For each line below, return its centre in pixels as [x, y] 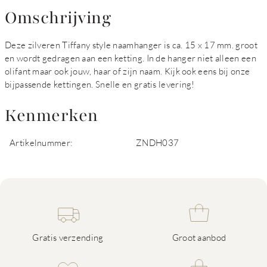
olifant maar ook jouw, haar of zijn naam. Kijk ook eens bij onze [128, 71]
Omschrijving [58, 18]
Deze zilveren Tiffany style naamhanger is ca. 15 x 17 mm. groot [131, 45]
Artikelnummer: [41, 142]
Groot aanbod [199, 237]
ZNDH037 [158, 142]
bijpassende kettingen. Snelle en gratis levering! [100, 84]
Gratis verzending [68, 237]
